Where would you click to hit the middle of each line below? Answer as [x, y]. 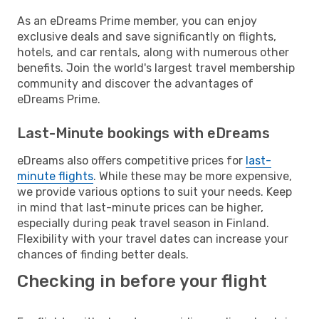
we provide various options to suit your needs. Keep [155, 192]
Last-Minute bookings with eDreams [143, 133]
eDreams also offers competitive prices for [131, 160]
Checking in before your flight [142, 281]
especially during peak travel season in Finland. [143, 223]
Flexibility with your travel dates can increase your [153, 239]
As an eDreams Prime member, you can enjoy [137, 21]
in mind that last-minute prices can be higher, [140, 207]
